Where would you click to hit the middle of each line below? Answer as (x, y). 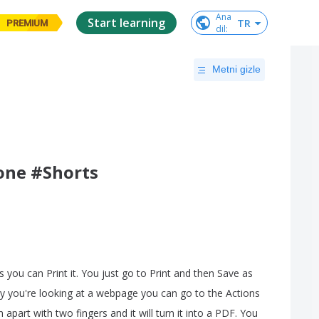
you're (22, 293)
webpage (117, 293)
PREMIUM (27, 23)
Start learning (126, 23)
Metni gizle (236, 69)
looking (56, 293)
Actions (243, 293)
